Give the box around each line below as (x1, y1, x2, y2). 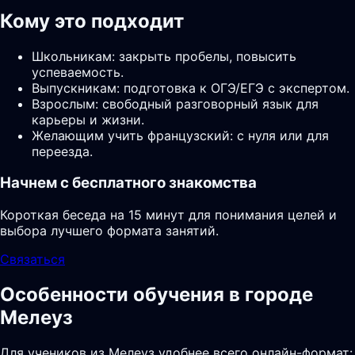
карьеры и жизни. (32, 111, 144, 128)
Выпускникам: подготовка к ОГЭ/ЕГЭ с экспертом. (32, 79, 349, 96)
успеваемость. (32, 63, 124, 80)
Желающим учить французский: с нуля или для (32, 127, 329, 143)
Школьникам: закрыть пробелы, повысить (32, 48, 296, 64)
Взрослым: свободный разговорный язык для (32, 95, 319, 112)
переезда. (32, 143, 93, 159)
